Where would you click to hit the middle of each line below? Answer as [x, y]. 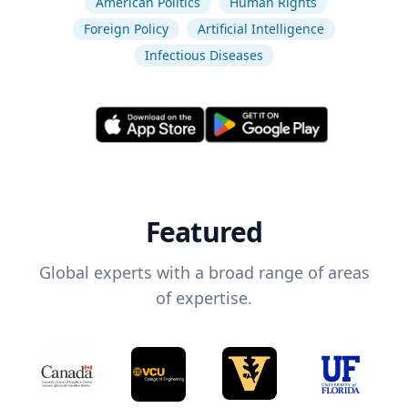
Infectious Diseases [204, 55]
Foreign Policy [126, 29]
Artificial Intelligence [261, 29]
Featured [204, 232]
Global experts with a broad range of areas [204, 273]
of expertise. [204, 298]
